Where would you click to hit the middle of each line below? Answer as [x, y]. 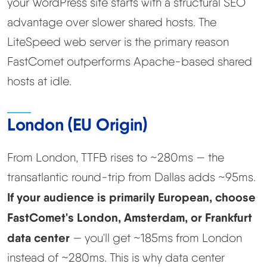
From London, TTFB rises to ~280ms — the [116, 158]
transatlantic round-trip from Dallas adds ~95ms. [131, 177]
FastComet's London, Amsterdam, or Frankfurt [130, 218]
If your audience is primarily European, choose [131, 197]
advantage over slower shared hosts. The [112, 22]
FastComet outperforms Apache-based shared [130, 62]
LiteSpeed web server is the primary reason [118, 42]
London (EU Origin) [77, 125]
